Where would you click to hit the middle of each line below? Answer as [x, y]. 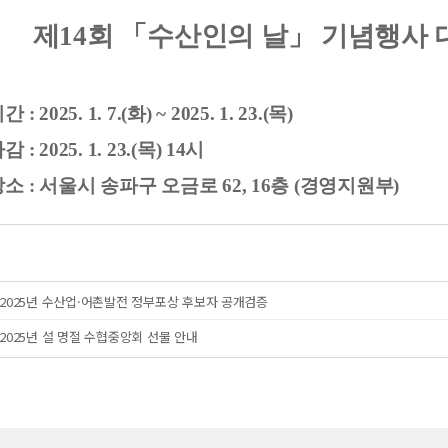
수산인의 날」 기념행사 [291, 36]
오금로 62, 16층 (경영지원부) [280, 185]
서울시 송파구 [100, 185]
